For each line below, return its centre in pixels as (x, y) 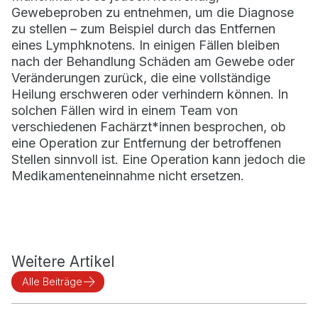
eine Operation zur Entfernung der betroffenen (146, 143)
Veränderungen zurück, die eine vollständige (141, 78)
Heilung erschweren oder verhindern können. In (150, 94)
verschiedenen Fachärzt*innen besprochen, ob (149, 127)
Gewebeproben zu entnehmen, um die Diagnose (153, 13)
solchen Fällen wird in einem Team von (125, 111)
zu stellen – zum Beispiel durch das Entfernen (143, 29)
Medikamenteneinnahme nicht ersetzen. (128, 176)
